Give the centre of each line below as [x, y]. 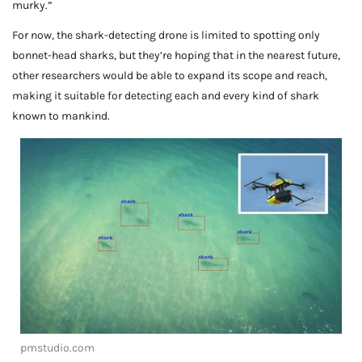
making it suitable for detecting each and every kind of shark [166, 96]
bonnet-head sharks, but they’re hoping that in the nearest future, [176, 56]
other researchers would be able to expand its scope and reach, [170, 76]
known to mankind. [61, 116]
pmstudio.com [57, 347]
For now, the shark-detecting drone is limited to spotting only [166, 36]
